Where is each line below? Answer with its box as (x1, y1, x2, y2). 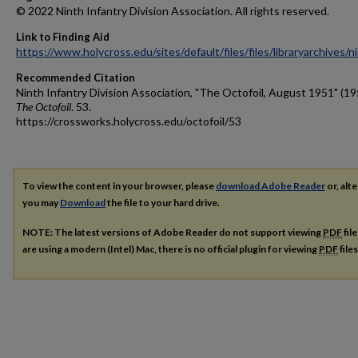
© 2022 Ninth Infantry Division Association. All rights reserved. (16, 4, 329, 18)
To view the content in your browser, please (22, 180, 216, 192)
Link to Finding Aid (16, 30, 109, 43)
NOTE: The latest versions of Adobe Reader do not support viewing (22, 225, 323, 238)
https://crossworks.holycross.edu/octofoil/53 (16, 114, 241, 128)
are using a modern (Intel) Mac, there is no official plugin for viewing (22, 242, 319, 255)
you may (22, 197, 60, 209)
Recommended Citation (16, 71, 135, 84)
